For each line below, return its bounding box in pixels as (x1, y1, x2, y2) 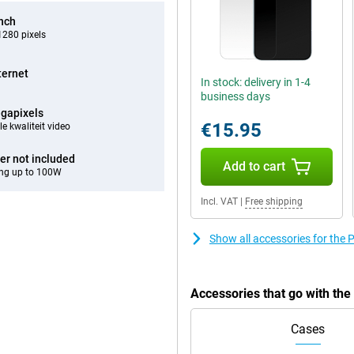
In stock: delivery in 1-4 (201, 76, 311, 88)
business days (201, 90, 270, 103)
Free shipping (245, 196, 303, 207)
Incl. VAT (201, 196, 238, 207)
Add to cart (222, 159, 285, 174)
